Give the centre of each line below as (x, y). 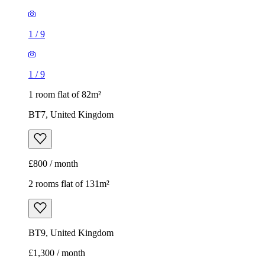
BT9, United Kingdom (71, 233)
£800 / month (53, 164)
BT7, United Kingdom (71, 115)
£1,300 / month (57, 253)
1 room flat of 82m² (65, 95)
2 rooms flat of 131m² (69, 184)
